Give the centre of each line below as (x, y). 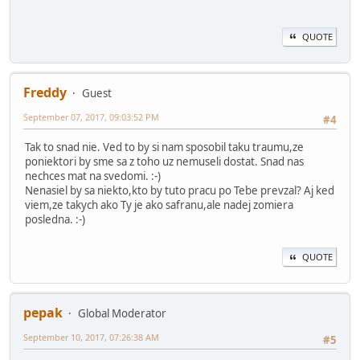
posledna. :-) (55, 220)
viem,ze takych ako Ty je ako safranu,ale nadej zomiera (159, 205)
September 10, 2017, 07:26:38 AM (91, 337)
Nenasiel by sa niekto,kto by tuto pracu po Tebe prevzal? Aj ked (180, 191)
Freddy (45, 92)
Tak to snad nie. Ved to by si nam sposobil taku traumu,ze (164, 147)
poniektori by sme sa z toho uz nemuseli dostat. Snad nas (164, 162)
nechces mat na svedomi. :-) (93, 176)
